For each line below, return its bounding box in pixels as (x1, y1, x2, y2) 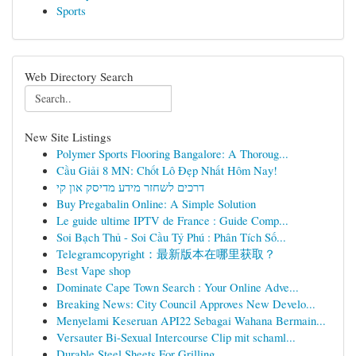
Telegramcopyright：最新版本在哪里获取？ (56, 246, 276, 261)
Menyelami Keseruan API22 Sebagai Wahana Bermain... (56, 312, 326, 328)
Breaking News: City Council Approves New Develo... (56, 296, 315, 311)
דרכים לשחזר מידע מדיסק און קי (56, 179, 204, 195)
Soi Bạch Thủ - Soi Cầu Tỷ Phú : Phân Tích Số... (56, 229, 286, 245)
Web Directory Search (25, 68, 133, 84)
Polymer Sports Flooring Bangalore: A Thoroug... (56, 145, 288, 161)
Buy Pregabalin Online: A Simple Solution (56, 195, 256, 211)
